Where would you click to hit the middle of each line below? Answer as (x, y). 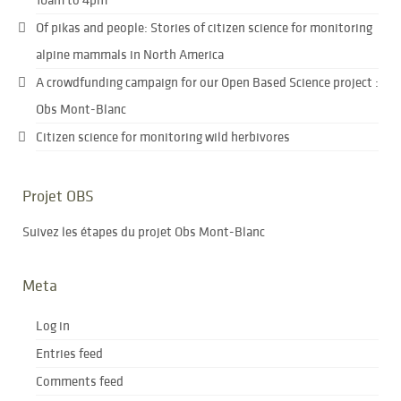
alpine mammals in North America (130, 54)
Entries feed (69, 353)
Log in (53, 325)
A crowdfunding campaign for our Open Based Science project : (207, 82)
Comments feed (80, 381)
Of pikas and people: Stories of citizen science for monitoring (204, 27)
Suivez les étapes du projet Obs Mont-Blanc (144, 231)
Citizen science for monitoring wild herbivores (163, 137)
